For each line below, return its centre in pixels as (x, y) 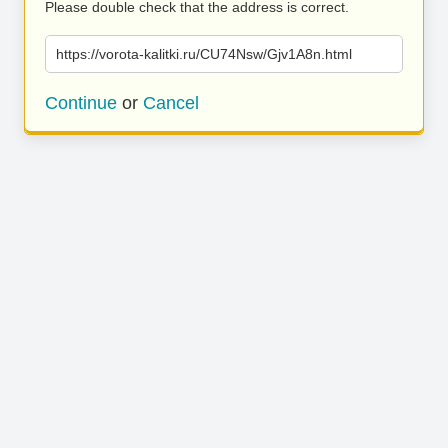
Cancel (171, 103)
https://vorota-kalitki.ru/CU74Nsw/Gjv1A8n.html (204, 54)
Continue (81, 103)
